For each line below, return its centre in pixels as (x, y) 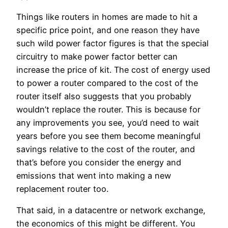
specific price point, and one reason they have (108, 30)
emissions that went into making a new (94, 176)
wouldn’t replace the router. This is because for (108, 110)
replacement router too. (62, 189)
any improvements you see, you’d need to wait (108, 123)
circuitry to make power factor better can (97, 57)
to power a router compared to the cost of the (107, 83)
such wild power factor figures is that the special (112, 44)
